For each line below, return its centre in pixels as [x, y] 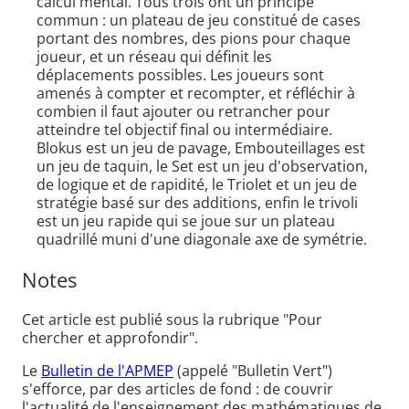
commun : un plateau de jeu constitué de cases [199, 21]
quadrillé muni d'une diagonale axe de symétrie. [202, 240]
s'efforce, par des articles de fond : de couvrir [178, 389]
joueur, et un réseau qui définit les [154, 57]
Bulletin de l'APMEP [107, 371]
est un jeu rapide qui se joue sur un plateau [186, 221]
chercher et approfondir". [110, 338]
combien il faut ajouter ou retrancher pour [184, 112]
